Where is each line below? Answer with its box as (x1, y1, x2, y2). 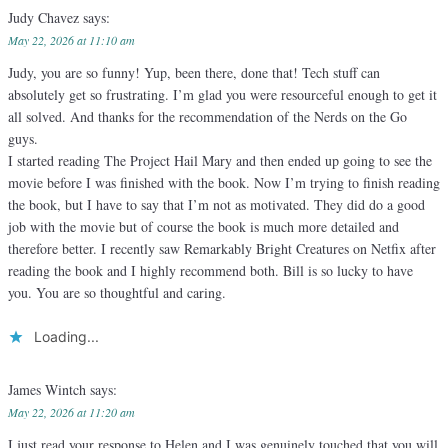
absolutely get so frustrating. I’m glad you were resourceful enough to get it (8, 85, 437, 105)
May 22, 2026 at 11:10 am (8, 32, 135, 49)
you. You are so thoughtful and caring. (8, 283, 226, 303)
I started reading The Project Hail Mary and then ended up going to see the (8, 151, 432, 171)
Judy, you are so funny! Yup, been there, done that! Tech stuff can (8, 63, 380, 83)
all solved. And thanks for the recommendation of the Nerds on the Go (8, 107, 407, 127)
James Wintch (8, 380, 90, 400)
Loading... (34, 328, 99, 346)
